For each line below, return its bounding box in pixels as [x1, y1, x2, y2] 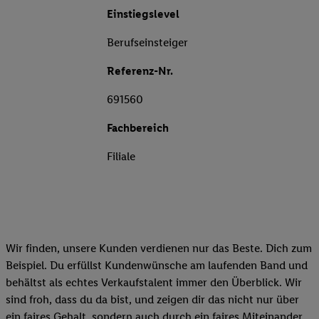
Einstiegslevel [107, 7, 179, 21]
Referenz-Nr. [107, 64, 173, 78]
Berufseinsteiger [107, 36, 188, 50]
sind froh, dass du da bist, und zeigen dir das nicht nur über [6, 293, 299, 307]
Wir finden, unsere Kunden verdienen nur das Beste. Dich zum [6, 241, 312, 256]
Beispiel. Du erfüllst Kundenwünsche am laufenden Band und [6, 258, 308, 273]
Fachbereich [107, 121, 169, 135]
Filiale [107, 150, 135, 164]
